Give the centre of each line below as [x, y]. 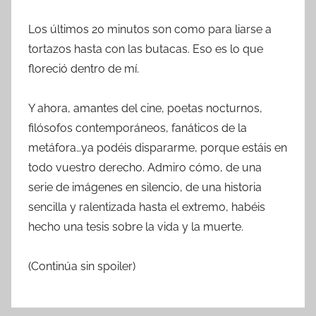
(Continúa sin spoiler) [82, 267]
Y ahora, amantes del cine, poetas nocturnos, [145, 109]
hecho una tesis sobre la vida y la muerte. [136, 227]
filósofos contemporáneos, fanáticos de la [138, 128]
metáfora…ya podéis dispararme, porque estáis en [158, 148]
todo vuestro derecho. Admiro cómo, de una [145, 168]
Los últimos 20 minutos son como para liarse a [150, 30]
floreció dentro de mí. [84, 69]
